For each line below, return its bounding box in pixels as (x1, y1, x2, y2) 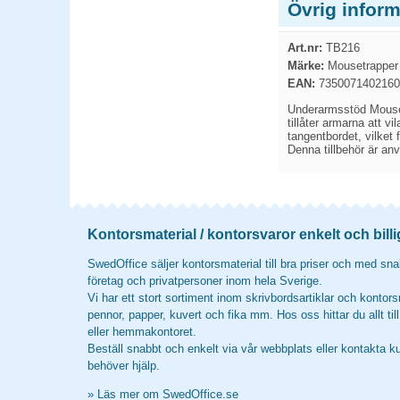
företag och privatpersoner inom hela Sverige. (87, 274, 322, 287)
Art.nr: (287, 41, 322, 54)
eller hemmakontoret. (87, 325, 196, 338)
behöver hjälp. (87, 359, 160, 372)
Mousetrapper (324, 59, 398, 72)
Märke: (287, 59, 324, 72)
